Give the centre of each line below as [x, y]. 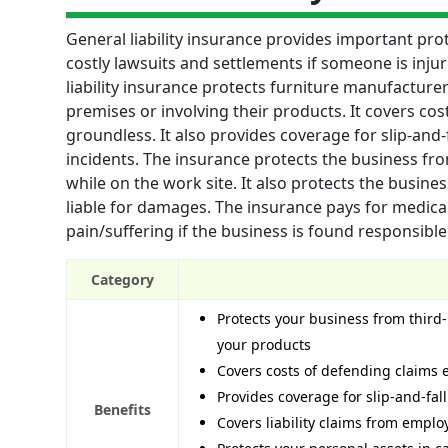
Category [122, 280]
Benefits [122, 410]
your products [264, 345]
